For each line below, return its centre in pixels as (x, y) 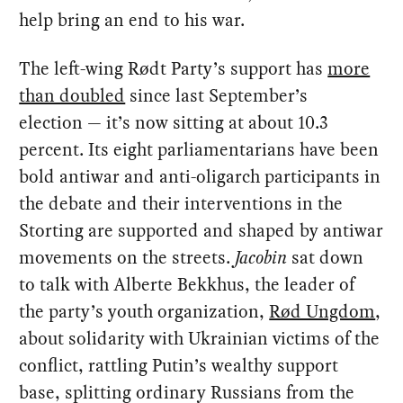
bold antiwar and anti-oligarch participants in (200, 177)
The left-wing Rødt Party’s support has (174, 69)
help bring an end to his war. (132, 20)
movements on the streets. (127, 258)
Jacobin (261, 258)
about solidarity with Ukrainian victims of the (200, 339)
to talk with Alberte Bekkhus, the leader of (187, 285)
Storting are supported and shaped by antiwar (201, 231)
